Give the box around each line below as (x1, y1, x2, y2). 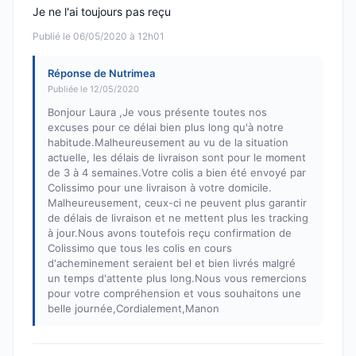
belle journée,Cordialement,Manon (48, 302, 219, 315)
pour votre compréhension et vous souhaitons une (48, 287, 301, 300)
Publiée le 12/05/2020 (48, 83, 139, 95)
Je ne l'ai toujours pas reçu (33, 5, 171, 19)
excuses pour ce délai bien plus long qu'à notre (48, 121, 284, 134)
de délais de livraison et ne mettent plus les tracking (48, 211, 308, 225)
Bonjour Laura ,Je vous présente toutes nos (48, 106, 267, 119)
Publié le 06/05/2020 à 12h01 (33, 30, 164, 43)
